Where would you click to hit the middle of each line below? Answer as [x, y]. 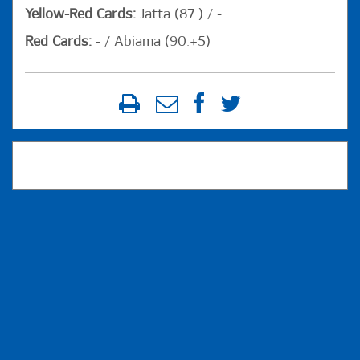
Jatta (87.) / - [181, 14]
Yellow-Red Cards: [82, 14]
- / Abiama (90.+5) [153, 42]
